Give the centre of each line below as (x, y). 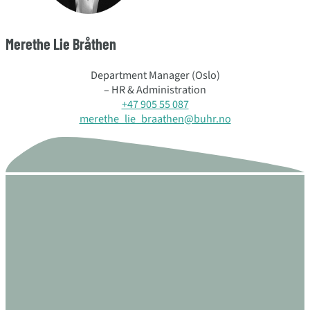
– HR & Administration (155, 89)
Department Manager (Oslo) (155, 75)
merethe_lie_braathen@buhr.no (155, 118)
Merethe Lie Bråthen (61, 44)
